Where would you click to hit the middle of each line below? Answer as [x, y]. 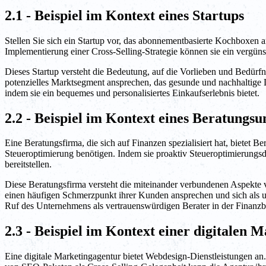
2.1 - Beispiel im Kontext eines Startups [124, 15]
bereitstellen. [28, 164]
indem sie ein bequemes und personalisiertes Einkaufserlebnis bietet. [132, 93]
